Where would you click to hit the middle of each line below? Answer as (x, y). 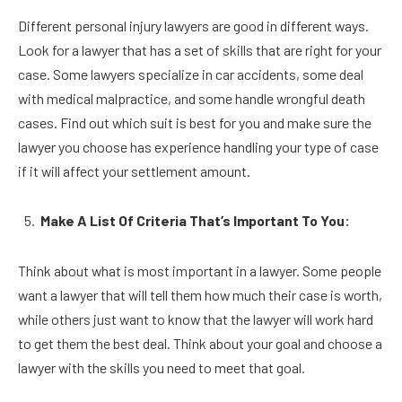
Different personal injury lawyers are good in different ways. (193, 25)
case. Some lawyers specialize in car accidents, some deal (191, 74)
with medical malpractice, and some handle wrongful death (192, 98)
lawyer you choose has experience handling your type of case (198, 146)
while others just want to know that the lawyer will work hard (196, 319)
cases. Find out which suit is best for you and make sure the (195, 122)
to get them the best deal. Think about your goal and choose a (200, 344)
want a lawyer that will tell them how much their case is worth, (200, 295)
